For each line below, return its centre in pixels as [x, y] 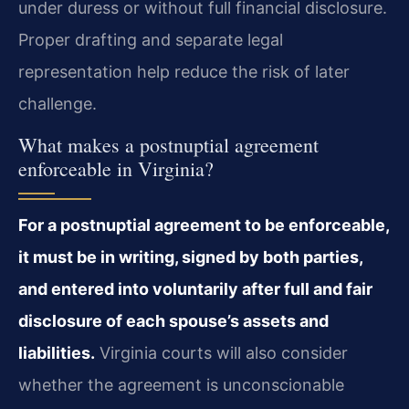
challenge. [58, 104]
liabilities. [57, 352]
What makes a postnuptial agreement [168, 144]
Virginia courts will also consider [221, 352]
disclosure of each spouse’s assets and [173, 320]
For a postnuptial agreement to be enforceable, [204, 225]
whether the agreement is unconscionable [181, 384]
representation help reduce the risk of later [184, 72]
